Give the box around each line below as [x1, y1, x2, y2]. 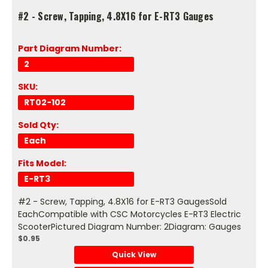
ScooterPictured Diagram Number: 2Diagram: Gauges [18, 220, 241, 233]
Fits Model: [18, 157, 66, 169]
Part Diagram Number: [18, 42, 121, 54]
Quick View [112, 249, 156, 260]
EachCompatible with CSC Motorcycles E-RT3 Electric [18, 208, 241, 220]
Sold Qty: [18, 118, 59, 131]
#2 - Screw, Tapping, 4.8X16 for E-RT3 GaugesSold [18, 195, 227, 208]
